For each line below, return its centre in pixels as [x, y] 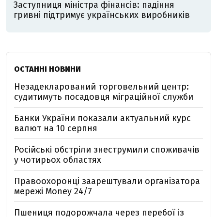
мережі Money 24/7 [53, 191]
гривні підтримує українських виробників [102, 15]
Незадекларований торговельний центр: [101, 87]
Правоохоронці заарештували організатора [107, 181]
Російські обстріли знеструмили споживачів [107, 150]
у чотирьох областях [58, 160]
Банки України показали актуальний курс [102, 118]
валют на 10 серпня [56, 128]
